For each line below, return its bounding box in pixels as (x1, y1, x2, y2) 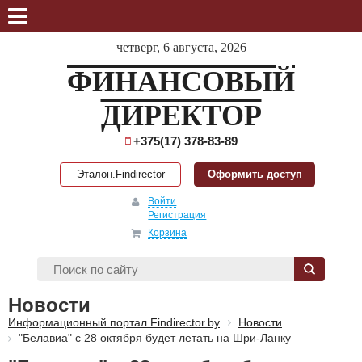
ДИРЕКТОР (100, 99, 262, 132)
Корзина (148, 227, 187, 238)
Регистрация (148, 209, 207, 221)
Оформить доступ (207, 168, 302, 180)
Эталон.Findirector (76, 168, 165, 180)
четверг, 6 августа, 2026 (116, 40, 246, 54)
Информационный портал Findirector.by (8, 316, 220, 329)
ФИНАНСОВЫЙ (67, 65, 295, 98)
